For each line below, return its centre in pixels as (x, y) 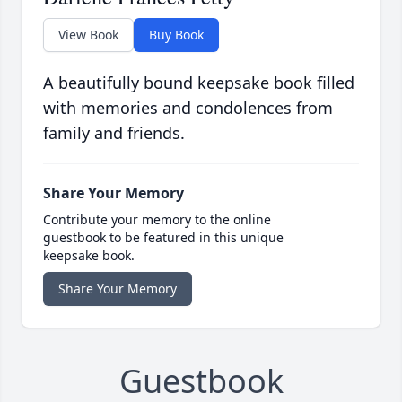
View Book (88, 35)
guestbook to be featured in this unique (163, 238)
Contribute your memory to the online (157, 220)
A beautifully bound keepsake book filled (199, 83)
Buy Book (176, 35)
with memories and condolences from (188, 108)
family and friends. (114, 133)
